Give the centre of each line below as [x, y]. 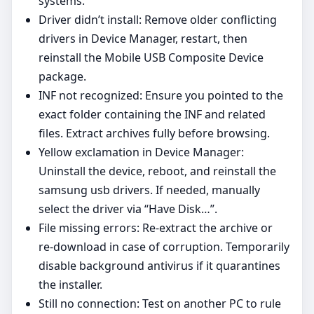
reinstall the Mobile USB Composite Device [151, 58]
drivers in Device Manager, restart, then [143, 39]
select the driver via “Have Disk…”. [128, 209]
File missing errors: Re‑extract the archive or [156, 228]
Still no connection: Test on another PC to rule [160, 304]
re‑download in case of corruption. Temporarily [164, 247]
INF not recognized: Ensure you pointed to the [161, 96]
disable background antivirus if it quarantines [159, 266]
